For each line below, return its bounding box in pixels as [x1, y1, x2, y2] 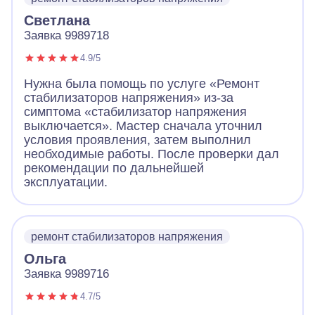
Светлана [24, 13, 90, 29]
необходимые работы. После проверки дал [24, 147, 279, 162]
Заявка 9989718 [24, 29, 109, 43]
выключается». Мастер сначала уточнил [24, 119, 262, 134]
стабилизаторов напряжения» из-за [24, 91, 233, 105]
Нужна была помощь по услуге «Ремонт [24, 77, 259, 91]
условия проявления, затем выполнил [24, 133, 251, 148]
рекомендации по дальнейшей [24, 161, 204, 176]
